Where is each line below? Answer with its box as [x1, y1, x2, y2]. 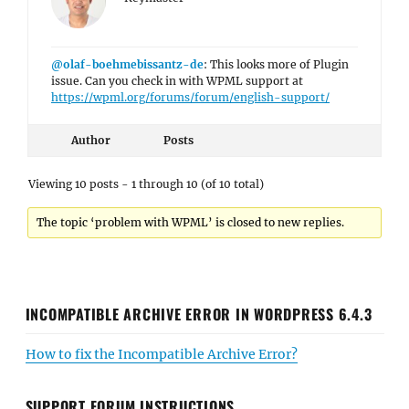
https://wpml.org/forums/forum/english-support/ [51, 90, 330, 104]
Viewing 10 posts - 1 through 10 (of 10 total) [28, 177, 264, 191]
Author [70, 133, 110, 147]
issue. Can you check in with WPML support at [51, 74, 303, 88]
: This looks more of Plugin [204, 58, 349, 71]
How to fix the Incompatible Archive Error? [25, 345, 298, 362]
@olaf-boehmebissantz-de [51, 58, 204, 71]
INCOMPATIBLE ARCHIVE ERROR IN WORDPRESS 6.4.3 [25, 302, 372, 325]
